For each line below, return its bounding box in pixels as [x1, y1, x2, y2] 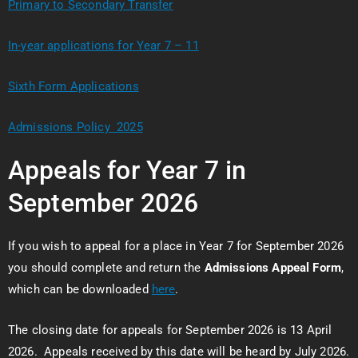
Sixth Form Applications [8, 79, 139, 93]
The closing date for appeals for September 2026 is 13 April [8, 323, 332, 337]
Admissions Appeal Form [204, 261, 342, 275]
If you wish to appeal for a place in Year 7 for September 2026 [8, 239, 344, 253]
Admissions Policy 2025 [8, 120, 143, 134]
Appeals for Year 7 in [8, 155, 247, 185]
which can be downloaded [8, 282, 152, 296]
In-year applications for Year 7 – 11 [8, 38, 199, 53]
